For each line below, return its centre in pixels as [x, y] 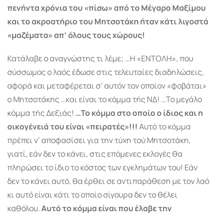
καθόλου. [24, 208]
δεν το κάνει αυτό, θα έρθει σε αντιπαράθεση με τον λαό [108, 181]
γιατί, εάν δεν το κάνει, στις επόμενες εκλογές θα [95, 154]
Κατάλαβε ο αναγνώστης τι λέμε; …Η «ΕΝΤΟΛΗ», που [100, 58]
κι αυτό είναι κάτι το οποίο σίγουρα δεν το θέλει [92, 194]
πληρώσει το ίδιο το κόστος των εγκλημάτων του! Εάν [102, 167]
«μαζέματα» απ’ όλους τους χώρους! [76, 35]
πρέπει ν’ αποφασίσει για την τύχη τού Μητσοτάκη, [99, 140]
